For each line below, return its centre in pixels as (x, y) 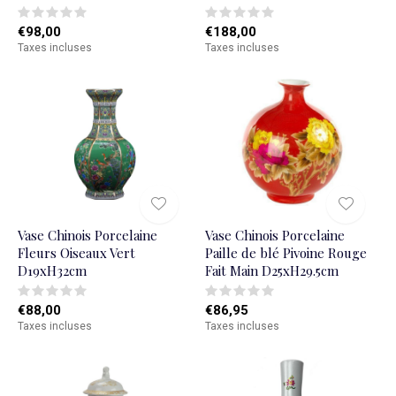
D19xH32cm (52, 270)
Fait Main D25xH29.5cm (271, 270)
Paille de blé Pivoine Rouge (286, 252)
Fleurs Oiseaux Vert (76, 252)
